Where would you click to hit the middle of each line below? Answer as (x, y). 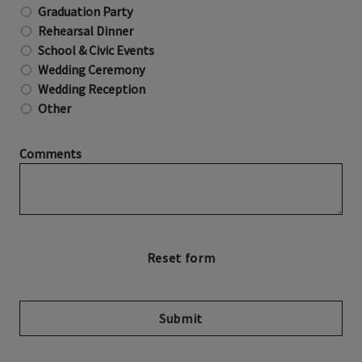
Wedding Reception (92, 89)
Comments (51, 154)
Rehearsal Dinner (86, 31)
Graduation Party (85, 12)
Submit (181, 319)
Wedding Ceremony (91, 70)
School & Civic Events (96, 51)
